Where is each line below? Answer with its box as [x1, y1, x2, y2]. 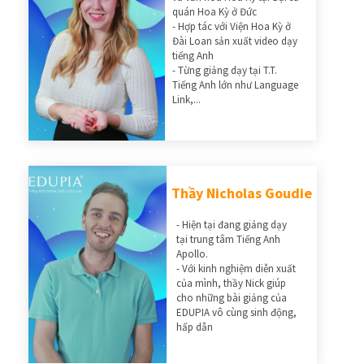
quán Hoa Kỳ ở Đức [171, 4, 259, 19]
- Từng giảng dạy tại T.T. [171, 63, 277, 77]
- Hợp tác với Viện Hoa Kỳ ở [171, 19, 291, 33]
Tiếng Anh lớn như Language [171, 77, 298, 92]
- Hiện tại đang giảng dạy [176, 218, 287, 232]
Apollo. [176, 247, 208, 262]
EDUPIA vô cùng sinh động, [176, 305, 297, 320]
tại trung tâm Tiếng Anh [176, 232, 280, 247]
